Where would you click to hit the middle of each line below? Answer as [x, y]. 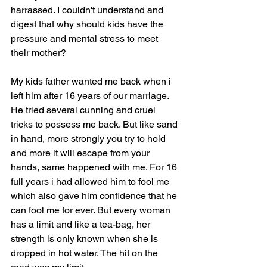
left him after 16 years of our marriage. [91, 96]
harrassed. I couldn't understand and [88, 10]
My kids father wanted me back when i [92, 82]
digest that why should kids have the [88, 24]
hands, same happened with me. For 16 [95, 167]
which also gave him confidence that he [95, 196]
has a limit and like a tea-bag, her [82, 225]
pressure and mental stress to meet [86, 39]
